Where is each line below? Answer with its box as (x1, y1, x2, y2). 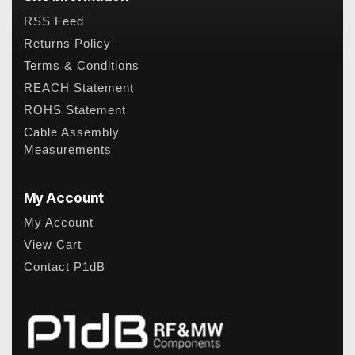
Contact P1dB (24, 261, 105, 274)
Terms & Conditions (24, 59, 139, 72)
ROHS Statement (24, 103, 126, 116)
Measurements (24, 143, 112, 156)
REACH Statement (24, 81, 134, 94)
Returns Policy (24, 36, 111, 50)
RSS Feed (24, 14, 84, 28)
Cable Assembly (24, 125, 120, 139)
